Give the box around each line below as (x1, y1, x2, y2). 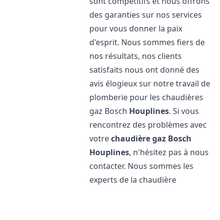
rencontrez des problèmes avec (89, 119, 207, 130)
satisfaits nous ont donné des (89, 64, 200, 75)
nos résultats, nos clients (89, 51, 182, 61)
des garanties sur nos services (89, 9, 202, 20)
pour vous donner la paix (89, 23, 183, 34)
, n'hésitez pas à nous (129, 147, 209, 158)
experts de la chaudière (89, 174, 177, 185)
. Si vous (169, 106, 199, 116)
